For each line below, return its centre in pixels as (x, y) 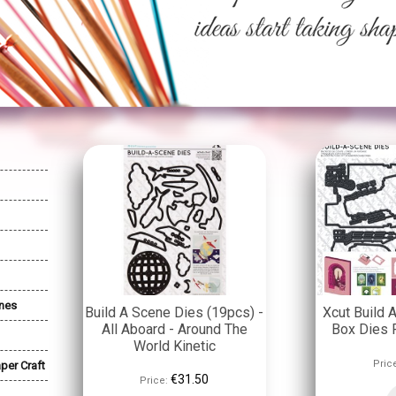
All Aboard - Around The (174, 329)
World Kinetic (174, 346)
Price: (154, 381)
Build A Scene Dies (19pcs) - (175, 312)
